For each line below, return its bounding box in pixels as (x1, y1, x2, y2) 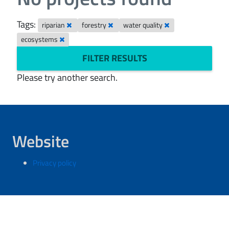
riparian (42, 20, 67, 30)
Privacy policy (33, 157, 76, 169)
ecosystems (21, 34, 60, 44)
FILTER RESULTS (82, 51, 147, 65)
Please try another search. (17, 71, 118, 84)
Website (12, 129, 69, 153)
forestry (82, 20, 108, 30)
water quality (123, 20, 165, 30)
